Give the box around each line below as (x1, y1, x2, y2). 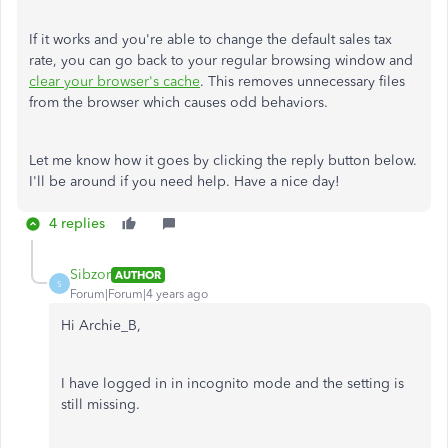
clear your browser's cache (29, 73, 200, 91)
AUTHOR (115, 267, 161, 282)
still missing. (61, 396, 140, 414)
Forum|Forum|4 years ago (70, 287, 208, 302)
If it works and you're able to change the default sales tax (29, 31, 392, 49)
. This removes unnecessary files (200, 73, 405, 91)
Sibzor (70, 266, 111, 284)
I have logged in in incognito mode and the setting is (61, 375, 404, 393)
